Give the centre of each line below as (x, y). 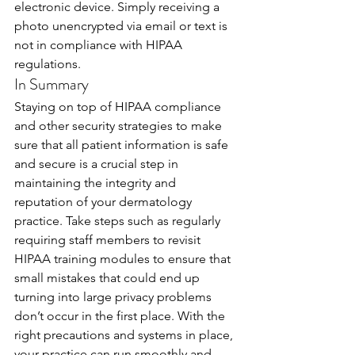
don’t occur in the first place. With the (121, 316)
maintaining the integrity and (97, 183)
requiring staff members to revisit (109, 240)
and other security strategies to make (120, 126)
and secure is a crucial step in (98, 164)
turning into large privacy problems (115, 297)
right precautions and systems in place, (125, 335)
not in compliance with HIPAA (100, 45)
